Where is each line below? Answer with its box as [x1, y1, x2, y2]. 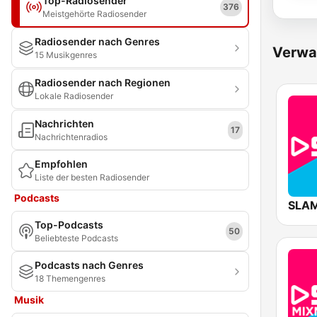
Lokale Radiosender [35, 91, 113, 101]
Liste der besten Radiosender [35, 172, 149, 183]
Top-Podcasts [35, 219, 103, 231]
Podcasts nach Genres [35, 259, 144, 271]
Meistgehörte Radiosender [42, 8, 146, 19]
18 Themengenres [35, 273, 105, 284]
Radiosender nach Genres [35, 35, 160, 47]
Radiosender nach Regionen [35, 76, 171, 88]
